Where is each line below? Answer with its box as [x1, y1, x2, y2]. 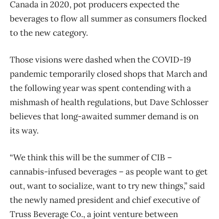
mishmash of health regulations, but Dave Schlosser [10, 96, 208, 108]
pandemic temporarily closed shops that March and [10, 68, 207, 79]
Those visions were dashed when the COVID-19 [10, 54, 191, 65]
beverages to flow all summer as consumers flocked [10, 13, 207, 24]
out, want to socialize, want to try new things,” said [10, 180, 205, 191]
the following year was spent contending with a [10, 82, 191, 93]
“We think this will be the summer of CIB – [10, 152, 172, 163]
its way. [10, 125, 39, 136]
